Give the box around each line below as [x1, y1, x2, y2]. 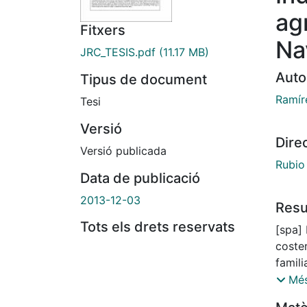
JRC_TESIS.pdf [80, 45, 156, 60]
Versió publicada [80, 144, 167, 158]
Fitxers [80, 22, 125, 39]
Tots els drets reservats [80, 219, 235, 236]
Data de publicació [80, 170, 200, 187]
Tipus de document [80, 71, 207, 88]
